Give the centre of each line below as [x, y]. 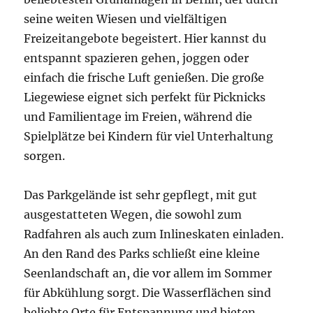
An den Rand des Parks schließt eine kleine [142, 254]
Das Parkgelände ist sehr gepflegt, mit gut [141, 195]
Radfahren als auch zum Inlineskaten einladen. [154, 234]
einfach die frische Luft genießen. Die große [144, 78]
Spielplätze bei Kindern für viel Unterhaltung [149, 137]
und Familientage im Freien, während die [138, 117]
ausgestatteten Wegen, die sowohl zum [133, 215]
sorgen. [45, 156]
